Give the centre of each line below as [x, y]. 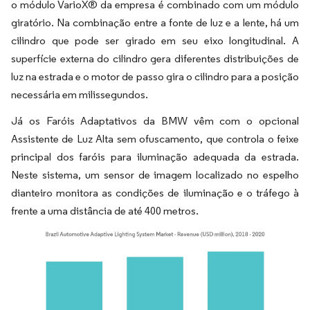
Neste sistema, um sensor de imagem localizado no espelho [155, 175]
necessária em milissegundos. [80, 95]
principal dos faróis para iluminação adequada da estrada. [155, 157]
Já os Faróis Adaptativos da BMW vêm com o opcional [155, 121]
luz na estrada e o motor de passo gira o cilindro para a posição [155, 77]
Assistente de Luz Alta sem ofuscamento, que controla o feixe [155, 139]
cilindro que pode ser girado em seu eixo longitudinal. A [155, 41]
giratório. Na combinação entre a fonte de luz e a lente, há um [155, 23]
